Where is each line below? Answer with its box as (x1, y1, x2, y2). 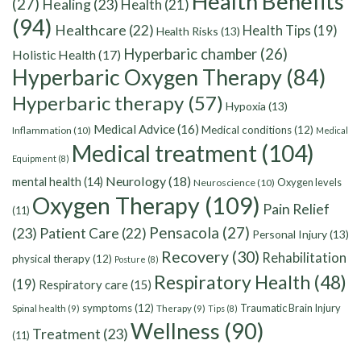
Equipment (12, 153, 56, 164)
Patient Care (39, 225, 119, 243)
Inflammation (12, 124, 72, 137)
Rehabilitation (262, 250, 346, 267)
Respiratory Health (154, 271, 310, 294)
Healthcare (55, 22, 127, 39)
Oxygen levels (277, 176, 342, 189)
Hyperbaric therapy (12, 91, 184, 115)
